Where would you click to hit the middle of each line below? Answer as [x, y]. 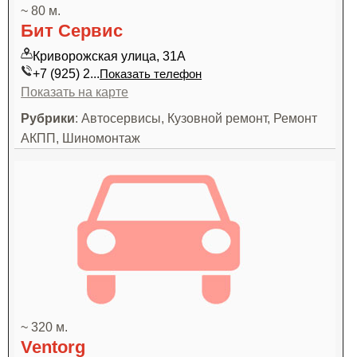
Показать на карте [75, 92]
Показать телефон [151, 74]
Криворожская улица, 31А [110, 56]
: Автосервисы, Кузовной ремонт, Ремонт [196, 118]
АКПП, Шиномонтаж [81, 138]
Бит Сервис [72, 31]
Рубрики [48, 118]
